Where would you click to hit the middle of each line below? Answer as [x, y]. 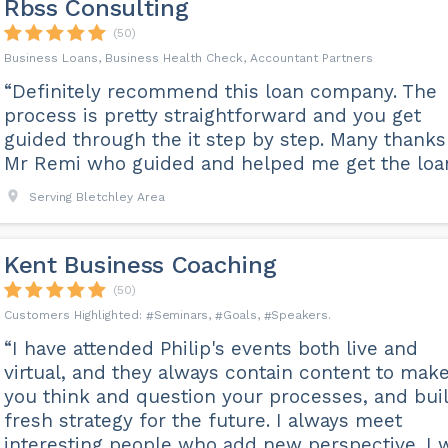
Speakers [299, 315]
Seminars [181, 315]
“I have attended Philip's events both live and [210, 348]
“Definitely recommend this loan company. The [220, 91]
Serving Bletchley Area [96, 197]
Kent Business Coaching [140, 265]
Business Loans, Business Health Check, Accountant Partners [188, 58]
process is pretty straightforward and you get [212, 115]
